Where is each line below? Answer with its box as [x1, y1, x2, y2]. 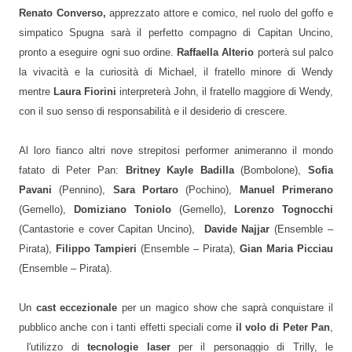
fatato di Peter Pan [19, 165, 115, 177]
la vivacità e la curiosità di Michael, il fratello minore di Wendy [19, 67, 333, 79]
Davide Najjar [203, 224, 270, 236]
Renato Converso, [19, 8, 106, 20]
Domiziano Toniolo [74, 204, 171, 216]
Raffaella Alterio [177, 47, 255, 59]
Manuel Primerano [239, 185, 334, 196]
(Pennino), [52, 185, 113, 196]
